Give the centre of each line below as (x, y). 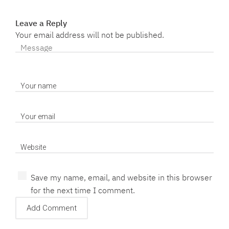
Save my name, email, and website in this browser (121, 178)
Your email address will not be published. (90, 35)
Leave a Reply (41, 23)
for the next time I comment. (83, 190)
